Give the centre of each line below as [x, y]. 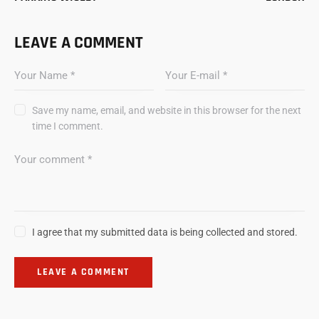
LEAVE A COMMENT [79, 42]
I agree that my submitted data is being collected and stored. [165, 232]
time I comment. [68, 126]
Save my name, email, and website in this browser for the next [167, 111]
